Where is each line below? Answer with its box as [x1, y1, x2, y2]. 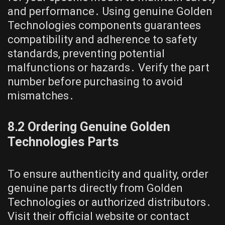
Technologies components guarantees [8, 19, 201, 32]
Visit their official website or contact [8, 210, 189, 223]
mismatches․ [8, 89, 74, 102]
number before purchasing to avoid [8, 75, 183, 88]
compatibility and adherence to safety [8, 33, 197, 46]
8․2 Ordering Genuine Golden [8, 120, 170, 135]
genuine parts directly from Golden [8, 182, 183, 195]
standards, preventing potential [8, 47, 165, 60]
